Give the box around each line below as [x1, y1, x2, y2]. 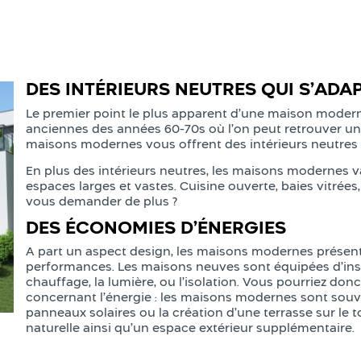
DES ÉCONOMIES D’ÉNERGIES [26, 217, 287, 238]
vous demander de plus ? [26, 193, 178, 208]
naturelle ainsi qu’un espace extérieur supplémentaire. [26, 321, 355, 334]
